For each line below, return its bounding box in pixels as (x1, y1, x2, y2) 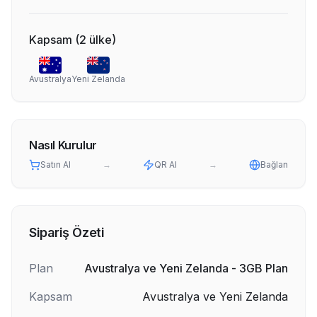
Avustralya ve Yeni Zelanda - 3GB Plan (84, 261, 288, 275)
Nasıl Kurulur (29, 138, 97, 152)
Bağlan (260, 159, 288, 170)
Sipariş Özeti (29, 225, 105, 240)
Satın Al (40, 159, 71, 170)
